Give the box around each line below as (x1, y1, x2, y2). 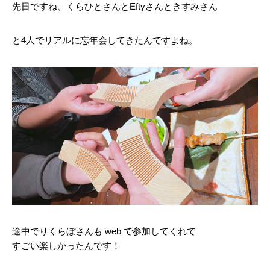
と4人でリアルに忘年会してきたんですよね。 (12, 35, 198, 45)
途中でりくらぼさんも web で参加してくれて (12, 226, 196, 237)
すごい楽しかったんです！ (12, 240, 121, 251)
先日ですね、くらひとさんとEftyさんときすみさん (12, 1, 218, 11)
